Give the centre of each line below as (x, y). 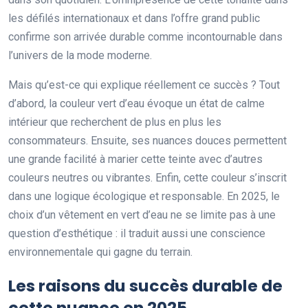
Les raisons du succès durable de (145, 286)
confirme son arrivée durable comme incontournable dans (145, 37)
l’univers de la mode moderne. (80, 56)
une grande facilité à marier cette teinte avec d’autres (135, 159)
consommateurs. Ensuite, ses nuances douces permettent (147, 141)
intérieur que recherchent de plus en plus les (115, 122)
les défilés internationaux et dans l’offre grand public (134, 19)
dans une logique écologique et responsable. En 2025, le (144, 197)
